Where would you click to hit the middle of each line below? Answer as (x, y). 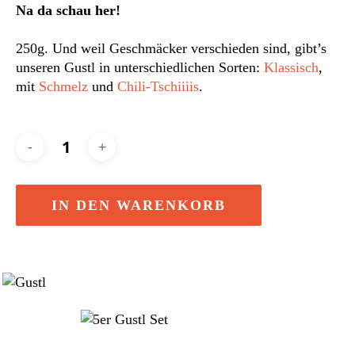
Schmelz (63, 86)
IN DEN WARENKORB (139, 205)
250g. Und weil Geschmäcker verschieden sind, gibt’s (171, 48)
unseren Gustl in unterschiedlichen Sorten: (140, 67)
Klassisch (291, 67)
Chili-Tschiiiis (158, 86)
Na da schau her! (68, 10)
